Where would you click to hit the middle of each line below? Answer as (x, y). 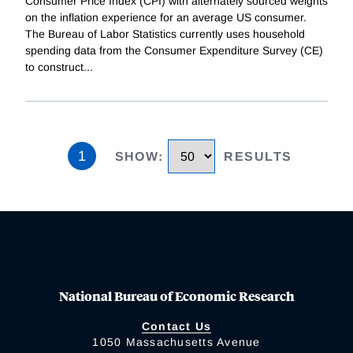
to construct (54, 67)
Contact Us (176, 327)
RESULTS (258, 156)
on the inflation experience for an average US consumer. (166, 17)
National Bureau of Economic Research (176, 296)
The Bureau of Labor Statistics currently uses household (165, 33)
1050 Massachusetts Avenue (176, 342)
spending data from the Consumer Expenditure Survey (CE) (174, 50)
